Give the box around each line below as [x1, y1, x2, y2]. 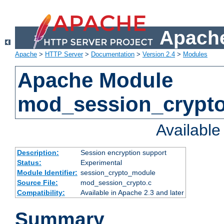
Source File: [16, 178, 58, 187]
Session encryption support [80, 148, 166, 157]
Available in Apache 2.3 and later [80, 188, 184, 197]
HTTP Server [45, 50, 83, 58]
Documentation [91, 50, 134, 58]
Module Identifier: [16, 168, 77, 177]
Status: [16, 158, 41, 167]
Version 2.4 [142, 50, 175, 58]
